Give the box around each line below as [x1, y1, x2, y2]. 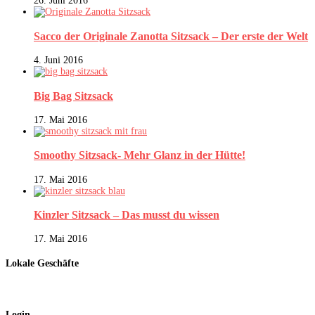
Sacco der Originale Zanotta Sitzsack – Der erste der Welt [34, 29, 308, 43]
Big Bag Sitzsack [34, 89, 113, 103]
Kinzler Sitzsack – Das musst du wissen [34, 208, 219, 222]
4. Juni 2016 [34, 55, 83, 66]
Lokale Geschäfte [6, 258, 79, 269]
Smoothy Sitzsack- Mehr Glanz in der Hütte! [34, 148, 245, 162]
